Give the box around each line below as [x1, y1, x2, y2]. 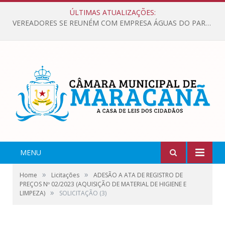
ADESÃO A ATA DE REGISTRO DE [93, 171, 183, 180]
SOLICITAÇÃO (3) [59, 189, 106, 198]
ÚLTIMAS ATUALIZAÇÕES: [69, 8, 156, 17]
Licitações [51, 171, 79, 180]
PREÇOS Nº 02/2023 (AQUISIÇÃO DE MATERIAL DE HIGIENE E [20, 180, 186, 189]
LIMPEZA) [20, 189, 45, 198]
